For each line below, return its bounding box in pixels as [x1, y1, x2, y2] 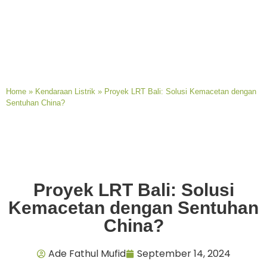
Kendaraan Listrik [35, 86, 95, 96]
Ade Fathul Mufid [48, 246, 126, 260]
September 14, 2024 [136, 246, 231, 260]
